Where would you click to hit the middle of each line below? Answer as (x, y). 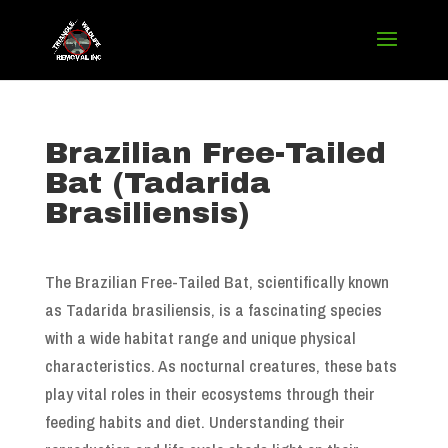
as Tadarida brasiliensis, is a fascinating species (213, 309)
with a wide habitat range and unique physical (200, 337)
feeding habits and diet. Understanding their (194, 421)
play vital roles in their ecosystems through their (209, 393)
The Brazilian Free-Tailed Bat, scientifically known (216, 281)
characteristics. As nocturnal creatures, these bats (220, 365)
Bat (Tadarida (157, 183)
